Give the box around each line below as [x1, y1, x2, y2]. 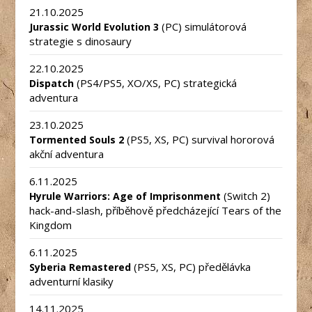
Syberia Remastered [29, 260, 132, 274]
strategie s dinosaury [29, 33, 132, 48]
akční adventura [29, 146, 104, 161]
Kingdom [29, 217, 72, 232]
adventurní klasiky [29, 274, 114, 288]
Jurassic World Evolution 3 [29, 19, 159, 33]
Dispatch [29, 76, 75, 90]
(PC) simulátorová [159, 19, 247, 33]
